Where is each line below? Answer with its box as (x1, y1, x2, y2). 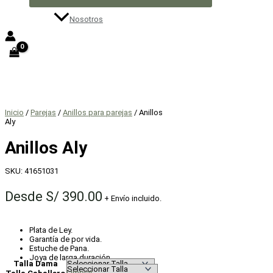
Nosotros (69, 15, 103, 24)
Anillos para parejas (63, 108, 132, 118)
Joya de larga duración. (29, 252, 112, 262)
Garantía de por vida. (29, 234, 102, 244)
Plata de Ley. (29, 225, 73, 235)
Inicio (5, 108, 24, 118)
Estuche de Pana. (29, 243, 89, 253)
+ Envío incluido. (104, 193, 161, 203)
